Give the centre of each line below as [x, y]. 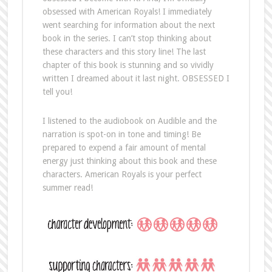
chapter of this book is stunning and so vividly [128, 65]
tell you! [57, 91]
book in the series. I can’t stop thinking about [127, 38]
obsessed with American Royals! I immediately [127, 11]
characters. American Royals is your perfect [122, 174]
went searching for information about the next [128, 25]
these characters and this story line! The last [124, 51]
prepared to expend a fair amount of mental [124, 147]
